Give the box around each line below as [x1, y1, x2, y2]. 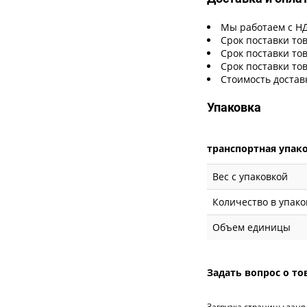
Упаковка [207, 99, 262, 114]
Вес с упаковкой [212, 169, 288, 183]
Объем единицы [212, 220, 291, 234]
